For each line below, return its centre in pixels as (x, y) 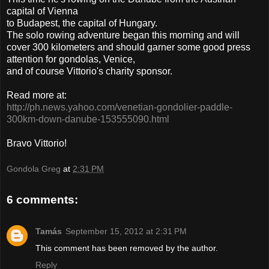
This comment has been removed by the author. (127, 248)
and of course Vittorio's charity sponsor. (89, 71)
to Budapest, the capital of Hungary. (82, 23)
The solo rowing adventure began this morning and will (123, 35)
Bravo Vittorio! (37, 143)
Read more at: (37, 95)
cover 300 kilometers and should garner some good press (128, 47)
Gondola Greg (34, 169)
